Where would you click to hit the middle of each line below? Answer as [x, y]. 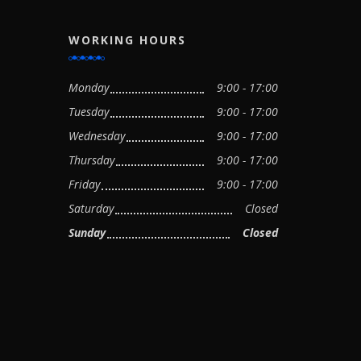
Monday [88, 87]
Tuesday [88, 112]
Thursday [91, 160]
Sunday [87, 232]
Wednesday [96, 136]
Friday [84, 184]
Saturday [91, 208]
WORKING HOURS [127, 40]
